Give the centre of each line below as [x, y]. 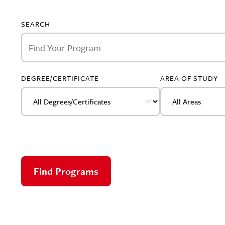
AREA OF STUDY [189, 78]
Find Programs [66, 171]
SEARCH [36, 24]
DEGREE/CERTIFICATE [60, 78]
